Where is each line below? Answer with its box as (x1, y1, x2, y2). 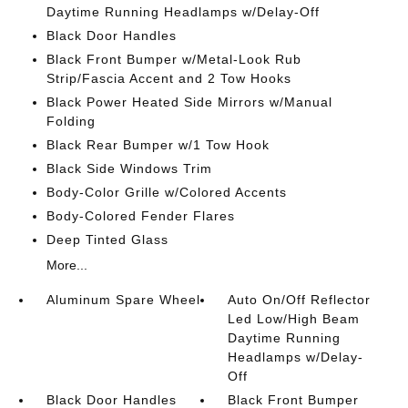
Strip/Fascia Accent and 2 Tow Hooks (46, 71, 291, 86)
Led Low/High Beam (228, 311, 361, 326)
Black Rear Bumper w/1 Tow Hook (46, 138, 270, 152)
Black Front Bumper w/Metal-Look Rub (46, 52, 301, 66)
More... (46, 258, 87, 272)
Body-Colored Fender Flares (46, 209, 235, 223)
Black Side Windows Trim (46, 161, 212, 176)
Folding (46, 114, 96, 128)
